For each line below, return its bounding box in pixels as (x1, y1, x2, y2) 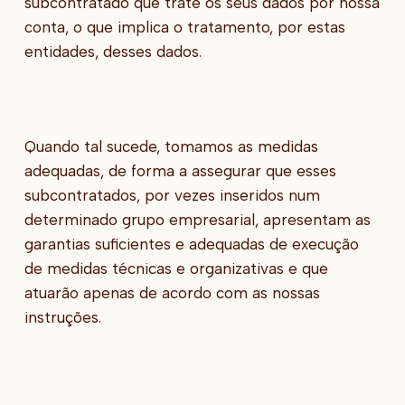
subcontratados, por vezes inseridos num (24, 185, 320, 204)
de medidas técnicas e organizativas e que (24, 259, 328, 278)
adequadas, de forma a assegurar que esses (24, 161, 336, 180)
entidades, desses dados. (24, 42, 202, 61)
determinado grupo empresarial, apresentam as (24, 210, 371, 229)
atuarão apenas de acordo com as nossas (24, 283, 320, 302)
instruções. (24, 307, 101, 326)
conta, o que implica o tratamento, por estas (24, 17, 345, 36)
